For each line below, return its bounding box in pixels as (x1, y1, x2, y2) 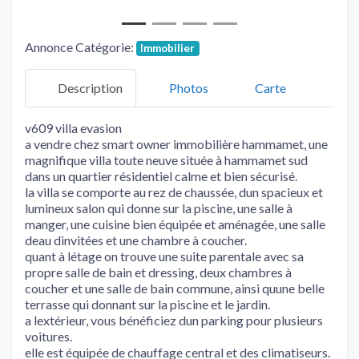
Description (58, 80, 123, 96)
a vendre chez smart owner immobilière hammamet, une (25, 135, 328, 151)
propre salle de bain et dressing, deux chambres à (25, 264, 292, 280)
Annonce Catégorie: (25, 38, 136, 54)
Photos (169, 80, 208, 96)
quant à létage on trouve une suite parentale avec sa (25, 248, 304, 264)
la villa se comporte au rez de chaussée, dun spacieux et (25, 184, 323, 200)
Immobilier (140, 41, 196, 54)
